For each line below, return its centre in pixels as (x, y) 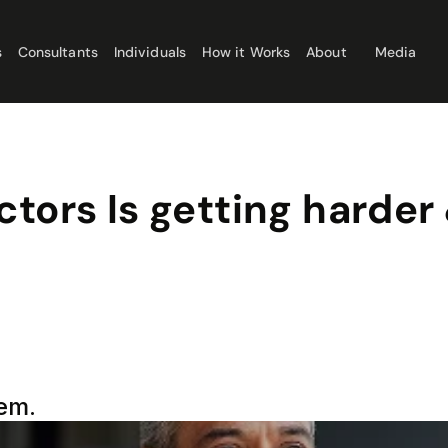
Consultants (57, 51)
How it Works (246, 51)
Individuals (149, 51)
